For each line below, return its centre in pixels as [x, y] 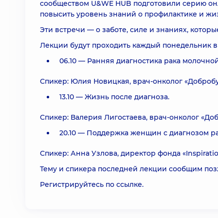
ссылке [129, 184]
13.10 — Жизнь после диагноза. [114, 97]
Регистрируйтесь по [78, 184]
